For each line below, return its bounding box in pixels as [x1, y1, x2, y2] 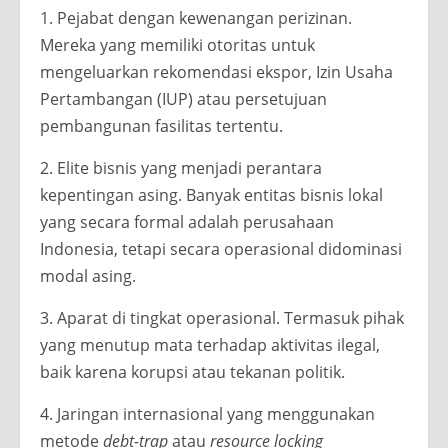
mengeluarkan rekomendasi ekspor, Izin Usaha [40, 60, 393, 83]
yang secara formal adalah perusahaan [40, 210, 334, 233]
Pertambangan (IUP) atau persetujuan [40, 87, 327, 110]
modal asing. [40, 264, 136, 287]
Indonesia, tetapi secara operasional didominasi [40, 237, 402, 260]
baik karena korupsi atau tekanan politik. [40, 360, 345, 383]
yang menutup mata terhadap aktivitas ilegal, [40, 333, 380, 356]
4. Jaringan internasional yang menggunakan [40, 402, 375, 425]
